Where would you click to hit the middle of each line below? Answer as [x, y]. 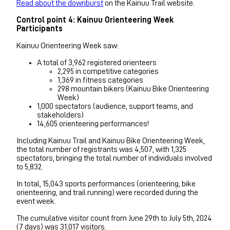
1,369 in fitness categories [100, 80]
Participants [40, 28]
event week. [36, 201]
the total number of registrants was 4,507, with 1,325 [101, 149]
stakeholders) [60, 115]
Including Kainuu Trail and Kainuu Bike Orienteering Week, [111, 140]
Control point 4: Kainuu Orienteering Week [95, 20]
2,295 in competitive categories [108, 71]
